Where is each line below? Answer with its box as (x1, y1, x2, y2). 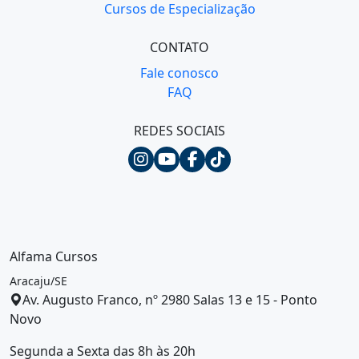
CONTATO (150, 38, 209, 57)
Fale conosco (140, 64, 219, 83)
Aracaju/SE (10, 273, 67, 289)
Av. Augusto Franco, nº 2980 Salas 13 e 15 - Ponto (22, 291, 317, 309)
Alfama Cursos (10, 248, 98, 266)
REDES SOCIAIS (134, 122, 225, 140)
